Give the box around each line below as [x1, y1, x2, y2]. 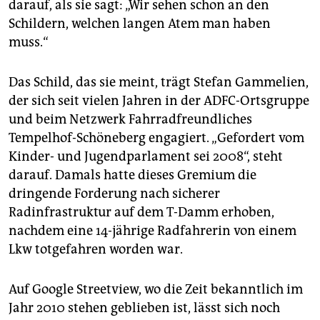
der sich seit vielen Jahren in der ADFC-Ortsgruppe [9, 93, 309, 109]
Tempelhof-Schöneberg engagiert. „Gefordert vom [9, 130, 304, 146]
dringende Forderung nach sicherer [9, 186, 220, 202]
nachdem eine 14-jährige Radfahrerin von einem [9, 223, 296, 239]
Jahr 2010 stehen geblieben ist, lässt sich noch [9, 300, 280, 316]
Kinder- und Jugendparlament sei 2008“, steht [9, 149, 283, 165]
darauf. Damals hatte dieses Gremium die [9, 167, 256, 184]
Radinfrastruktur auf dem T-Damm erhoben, [9, 204, 274, 221]
